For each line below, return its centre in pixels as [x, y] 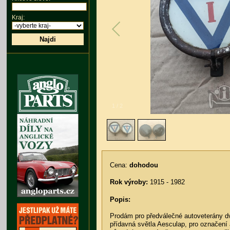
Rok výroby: [129, 182]
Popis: [120, 200]
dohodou [144, 165]
